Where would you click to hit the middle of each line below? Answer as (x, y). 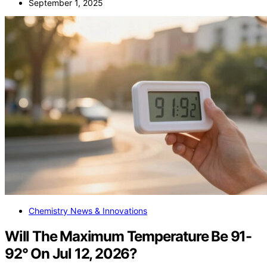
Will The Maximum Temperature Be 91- (128, 237)
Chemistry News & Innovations (88, 211)
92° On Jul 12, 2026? (71, 254)
